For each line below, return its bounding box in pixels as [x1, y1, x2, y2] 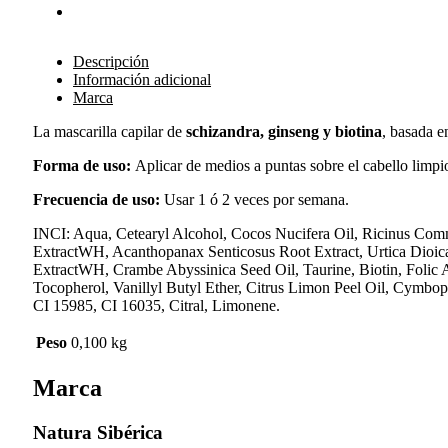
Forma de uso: [33, 156, 131, 174]
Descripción [73, 52, 149, 70]
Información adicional [73, 70, 211, 88]
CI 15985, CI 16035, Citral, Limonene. [33, 296, 280, 314]
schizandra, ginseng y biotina [182, 122, 382, 140]
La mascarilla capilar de [33, 122, 182, 140]
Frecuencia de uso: [33, 190, 164, 208]
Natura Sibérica [33, 421, 163, 443]
